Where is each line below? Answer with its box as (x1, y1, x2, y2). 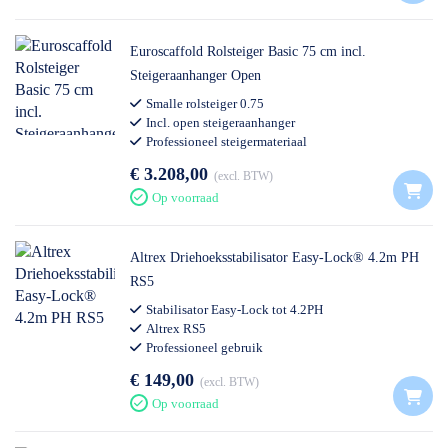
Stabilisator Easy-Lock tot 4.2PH (146, 302, 323, 317)
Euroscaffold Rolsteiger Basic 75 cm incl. (130, 44, 366, 59)
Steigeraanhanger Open (130, 68, 261, 83)
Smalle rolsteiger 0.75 (146, 96, 264, 111)
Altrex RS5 (146, 321, 206, 336)
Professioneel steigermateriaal (146, 134, 307, 149)
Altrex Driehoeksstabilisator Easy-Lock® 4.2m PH (130, 250, 419, 265)
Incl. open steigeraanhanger (146, 115, 295, 130)
